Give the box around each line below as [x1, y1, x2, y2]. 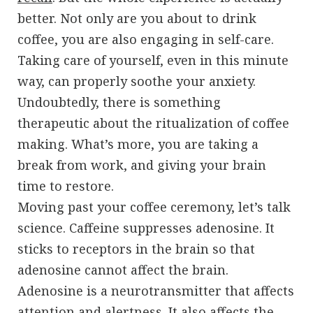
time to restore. [17, 177, 114, 194]
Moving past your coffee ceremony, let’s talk [17, 198, 291, 215]
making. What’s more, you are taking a [17, 135, 259, 152]
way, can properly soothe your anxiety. [17, 72, 256, 89]
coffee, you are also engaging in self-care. [17, 30, 274, 48]
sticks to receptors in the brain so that [17, 240, 255, 257]
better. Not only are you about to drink [17, 9, 256, 27]
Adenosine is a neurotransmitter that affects [17, 282, 294, 299]
